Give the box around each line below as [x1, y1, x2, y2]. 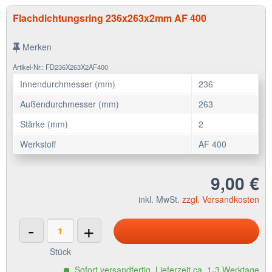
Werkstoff [20, 137, 56, 150]
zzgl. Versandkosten [182, 192, 259, 205]
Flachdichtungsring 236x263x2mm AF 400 [13, 10, 207, 25]
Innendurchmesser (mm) [20, 77, 116, 90]
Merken [22, 40, 52, 53]
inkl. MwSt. [138, 192, 182, 205]
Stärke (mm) [20, 117, 69, 130]
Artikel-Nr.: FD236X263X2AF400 [13, 61, 109, 72]
